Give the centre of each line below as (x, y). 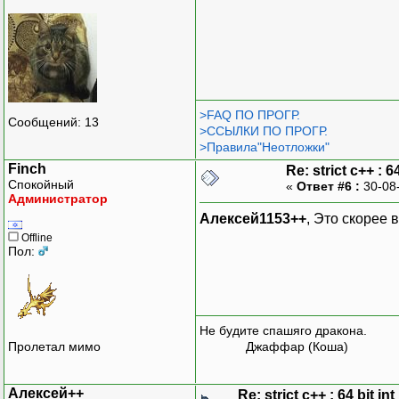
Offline (36, 237)
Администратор (58, 198)
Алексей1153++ (253, 218)
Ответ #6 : (328, 186)
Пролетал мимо (54, 347)
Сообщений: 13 (53, 122)
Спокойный (41, 184)
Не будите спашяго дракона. (283, 331)
